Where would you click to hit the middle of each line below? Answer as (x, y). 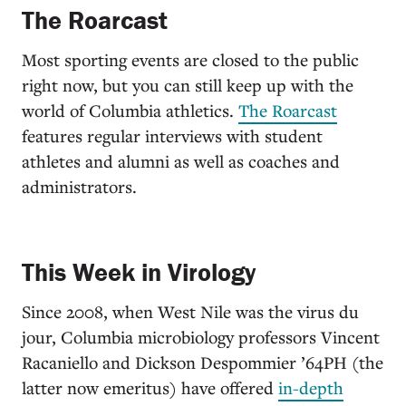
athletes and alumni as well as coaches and (181, 161)
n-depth (313, 387)
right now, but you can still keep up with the (188, 85)
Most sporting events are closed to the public (190, 59)
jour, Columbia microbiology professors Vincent (201, 337)
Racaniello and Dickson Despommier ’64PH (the (203, 362)
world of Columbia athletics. (130, 110)
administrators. (79, 186)
